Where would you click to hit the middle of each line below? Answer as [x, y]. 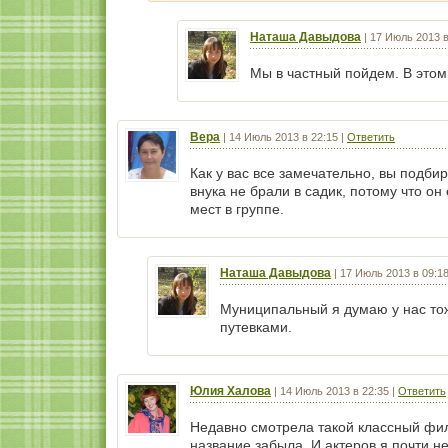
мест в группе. [237, 209]
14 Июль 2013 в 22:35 [334, 391]
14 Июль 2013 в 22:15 [283, 137]
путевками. [256, 327]
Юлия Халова [230, 391]
